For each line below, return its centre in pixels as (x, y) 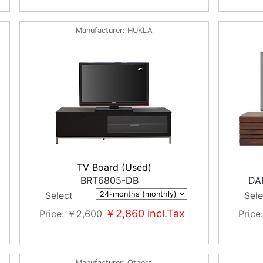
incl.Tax (165, 213)
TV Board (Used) (114, 167)
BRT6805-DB (109, 180)
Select (59, 195)
